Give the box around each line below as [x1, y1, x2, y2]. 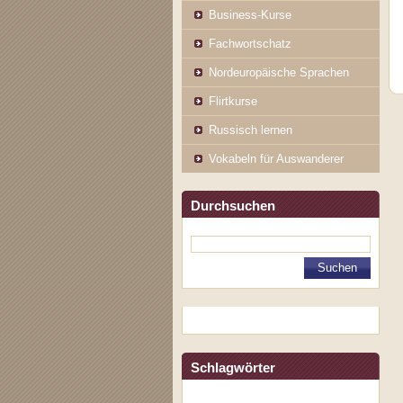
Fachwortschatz [209, 37, 291, 50]
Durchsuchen [191, 199, 275, 213]
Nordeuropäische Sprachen [209, 66, 349, 79]
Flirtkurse [209, 94, 257, 108]
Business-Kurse [209, 8, 291, 22]
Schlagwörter [191, 361, 275, 375]
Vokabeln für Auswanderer [209, 152, 344, 166]
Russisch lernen [209, 123, 292, 137]
